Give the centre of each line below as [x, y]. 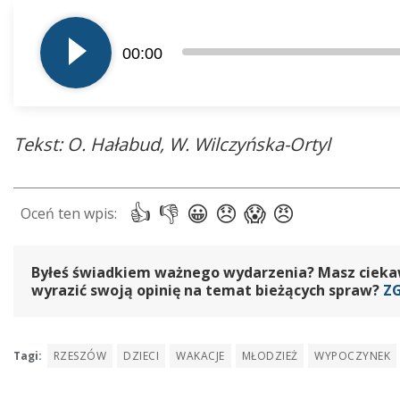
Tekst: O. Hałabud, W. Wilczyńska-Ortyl [172, 145]
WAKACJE [200, 356]
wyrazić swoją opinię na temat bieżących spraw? [207, 291]
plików [34, 33]
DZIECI [142, 356]
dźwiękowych [56, 57]
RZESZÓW [80, 356]
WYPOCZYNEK [353, 356]
